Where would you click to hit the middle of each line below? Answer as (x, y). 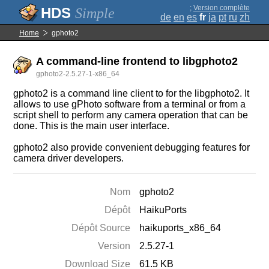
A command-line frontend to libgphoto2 (137, 61)
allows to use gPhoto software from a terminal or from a (130, 104)
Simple (95, 13)
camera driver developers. (69, 158)
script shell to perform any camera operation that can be (131, 115)
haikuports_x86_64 (180, 228)
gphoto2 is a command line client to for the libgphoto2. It (131, 93)
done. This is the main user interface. (92, 126)
